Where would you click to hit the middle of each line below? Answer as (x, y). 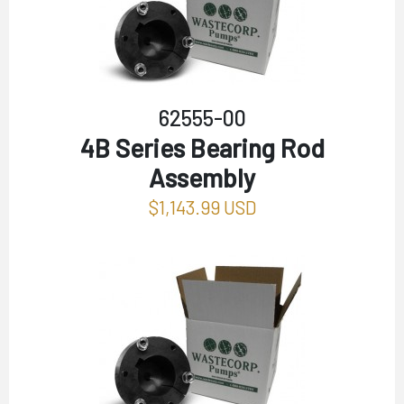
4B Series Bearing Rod (202, 148)
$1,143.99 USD (202, 207)
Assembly (202, 178)
